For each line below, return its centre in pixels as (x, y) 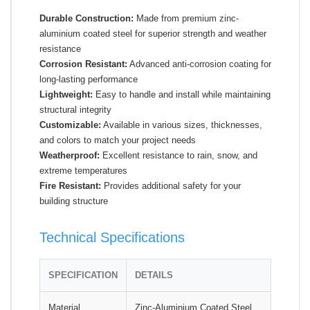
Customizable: (70, 125)
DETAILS (154, 275)
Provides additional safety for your (171, 185)
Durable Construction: (86, 18)
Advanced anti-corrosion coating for (199, 64)
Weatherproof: (70, 155)
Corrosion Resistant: (83, 64)
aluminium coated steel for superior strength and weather (153, 33)
